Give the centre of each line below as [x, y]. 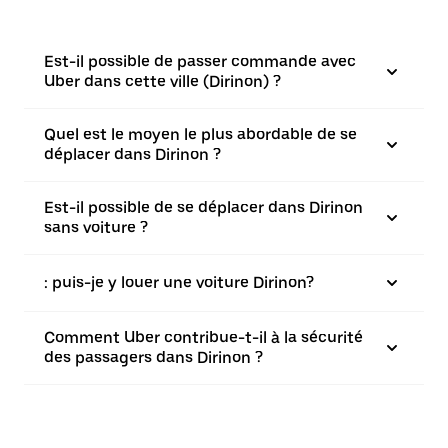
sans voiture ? [96, 227]
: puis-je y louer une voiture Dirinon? [179, 282]
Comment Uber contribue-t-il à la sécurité [203, 337]
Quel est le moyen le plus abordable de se [200, 134]
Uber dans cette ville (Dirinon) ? [162, 81]
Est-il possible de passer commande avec [200, 61]
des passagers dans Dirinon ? [153, 357]
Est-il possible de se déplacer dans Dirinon [203, 207]
